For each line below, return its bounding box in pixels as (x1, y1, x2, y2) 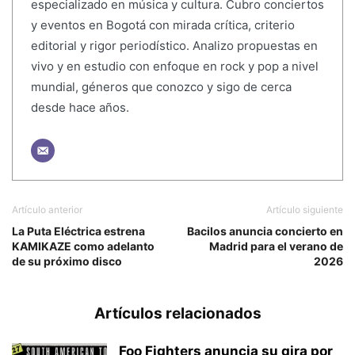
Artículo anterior (12, 204, 82, 216)
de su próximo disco (12, 254, 122, 269)
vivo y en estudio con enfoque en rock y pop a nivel (30, 58, 319, 74)
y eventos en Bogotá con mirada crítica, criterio (30, 17, 295, 32)
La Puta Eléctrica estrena (12, 224, 145, 239)
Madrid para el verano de (209, 239, 343, 254)
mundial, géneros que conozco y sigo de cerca (30, 78, 292, 94)
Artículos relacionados (94, 304, 261, 323)
